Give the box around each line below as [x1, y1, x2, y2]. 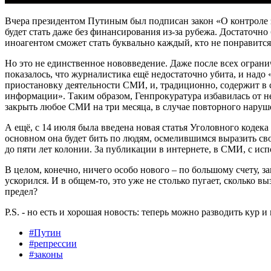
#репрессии [29, 238, 77, 249]
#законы [29, 249, 63, 260]
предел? [5, 186, 38, 197]
